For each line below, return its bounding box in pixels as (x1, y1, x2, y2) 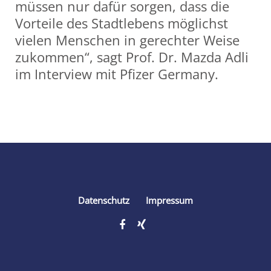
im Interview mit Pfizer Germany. (15, 65, 218, 83)
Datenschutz (78, 194, 129, 206)
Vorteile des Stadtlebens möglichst (15, 14, 228, 32)
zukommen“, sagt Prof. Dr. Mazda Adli (15, 48, 249, 66)
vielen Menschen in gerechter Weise (15, 31, 240, 49)
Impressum (146, 194, 193, 206)
